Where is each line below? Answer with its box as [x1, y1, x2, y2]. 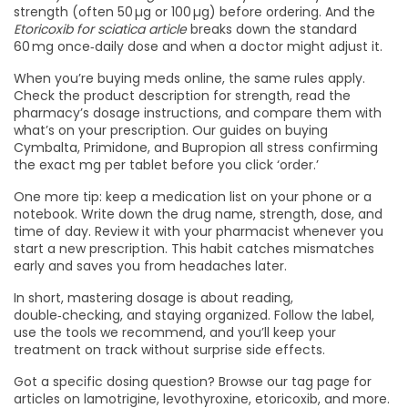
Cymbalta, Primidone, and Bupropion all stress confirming [14, 138, 378, 157]
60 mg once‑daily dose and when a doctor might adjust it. [14, 37, 382, 56]
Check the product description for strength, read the [14, 87, 351, 105]
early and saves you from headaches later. [14, 257, 287, 275]
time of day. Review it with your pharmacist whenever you [14, 222, 383, 240]
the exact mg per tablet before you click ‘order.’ [14, 156, 319, 174]
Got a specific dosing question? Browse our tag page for [14, 372, 372, 391]
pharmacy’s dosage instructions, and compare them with [14, 104, 382, 122]
